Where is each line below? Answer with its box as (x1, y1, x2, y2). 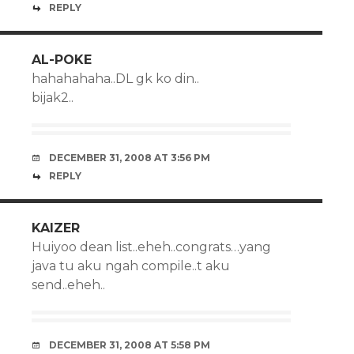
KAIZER (32, 220, 80, 235)
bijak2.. (32, 90, 73, 105)
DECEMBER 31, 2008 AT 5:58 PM (49, 339, 210, 351)
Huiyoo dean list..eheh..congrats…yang (32, 239, 271, 254)
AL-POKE (32, 52, 92, 67)
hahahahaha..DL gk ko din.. (32, 71, 199, 86)
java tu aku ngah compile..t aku (32, 258, 230, 273)
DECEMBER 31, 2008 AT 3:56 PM (49, 152, 210, 164)
